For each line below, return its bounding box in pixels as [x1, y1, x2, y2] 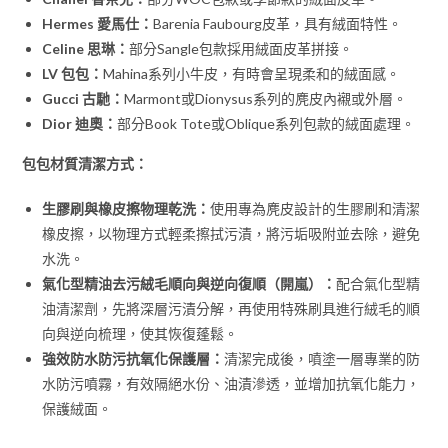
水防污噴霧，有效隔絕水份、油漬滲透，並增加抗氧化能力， [42, 374, 421, 392]
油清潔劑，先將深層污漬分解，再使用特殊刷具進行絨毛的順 [42, 299, 421, 317]
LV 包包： [42, 64, 104, 82]
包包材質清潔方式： [22, 154, 149, 172]
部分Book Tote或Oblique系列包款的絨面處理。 [117, 114, 416, 132]
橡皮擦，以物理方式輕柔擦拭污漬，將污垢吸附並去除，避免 [42, 224, 421, 242]
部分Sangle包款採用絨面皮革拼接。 [129, 39, 354, 57]
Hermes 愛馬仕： [42, 14, 154, 32]
